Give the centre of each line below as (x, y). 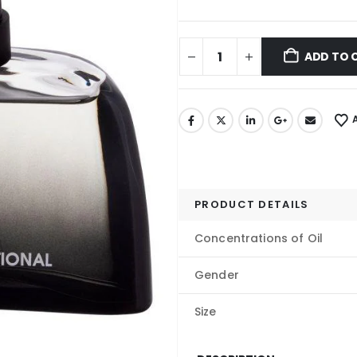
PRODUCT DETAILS (252, 204)
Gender (217, 275)
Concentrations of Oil (259, 238)
